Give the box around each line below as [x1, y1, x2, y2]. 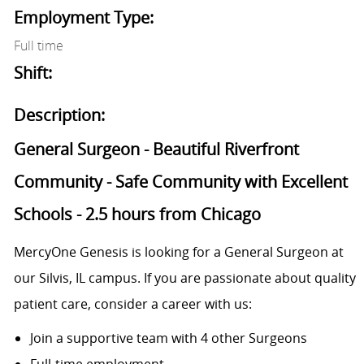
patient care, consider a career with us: [13, 295, 252, 314]
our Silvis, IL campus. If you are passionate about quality [13, 269, 356, 288]
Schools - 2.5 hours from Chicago [13, 203, 261, 226]
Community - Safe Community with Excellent [13, 171, 348, 193]
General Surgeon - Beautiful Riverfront [13, 138, 299, 161]
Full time [13, 37, 63, 55]
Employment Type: [13, 6, 154, 29]
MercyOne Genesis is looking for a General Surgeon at [13, 243, 344, 262]
